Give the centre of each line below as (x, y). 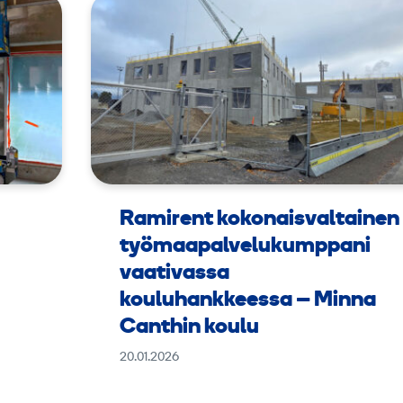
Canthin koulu (190, 328)
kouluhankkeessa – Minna (248, 301)
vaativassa (175, 274)
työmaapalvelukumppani (246, 247)
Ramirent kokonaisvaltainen (260, 220)
